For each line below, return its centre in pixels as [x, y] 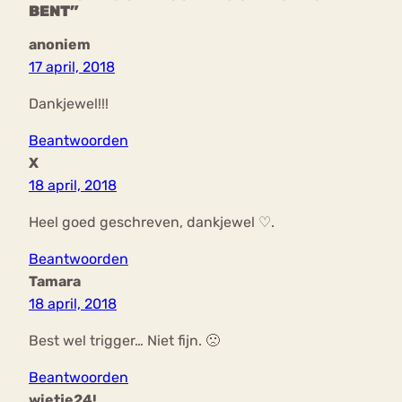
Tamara [55, 282]
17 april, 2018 [72, 67]
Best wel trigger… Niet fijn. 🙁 [124, 341]
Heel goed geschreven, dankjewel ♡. [152, 223]
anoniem [60, 45]
